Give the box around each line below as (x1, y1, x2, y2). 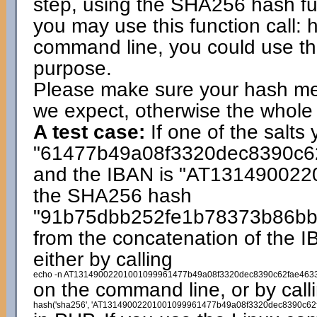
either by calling (33, 248, 173, 270)
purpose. (33, 57, 112, 79)
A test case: (33, 121, 145, 143)
